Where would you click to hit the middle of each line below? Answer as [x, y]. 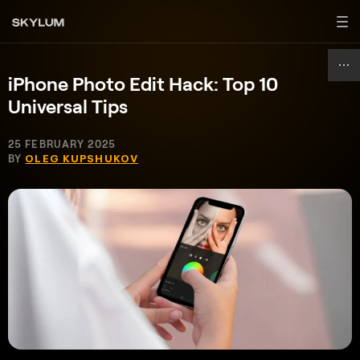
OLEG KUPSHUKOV [82, 159]
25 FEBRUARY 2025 [62, 144]
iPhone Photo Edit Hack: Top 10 [143, 83]
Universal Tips [68, 106]
